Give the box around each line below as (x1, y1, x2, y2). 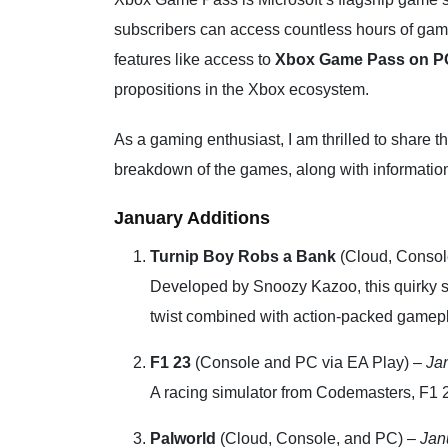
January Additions (114, 207, 270, 228)
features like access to (114, 50, 275, 68)
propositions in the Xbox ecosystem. (114, 80, 369, 98)
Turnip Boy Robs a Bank (150, 247, 336, 265)
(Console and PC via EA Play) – (191, 353, 426, 371)
